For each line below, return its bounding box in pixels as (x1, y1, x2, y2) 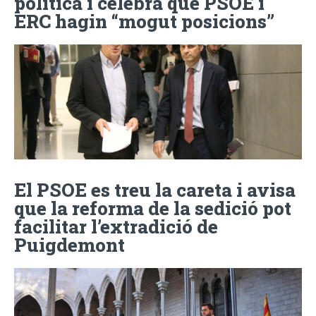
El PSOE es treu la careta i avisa (14, 177, 296, 202)
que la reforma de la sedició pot (14, 195, 291, 220)
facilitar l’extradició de (14, 214, 218, 238)
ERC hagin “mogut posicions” (14, 8, 274, 33)
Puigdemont (14, 232, 125, 257)
